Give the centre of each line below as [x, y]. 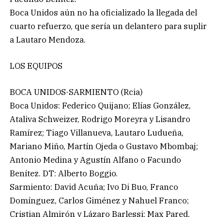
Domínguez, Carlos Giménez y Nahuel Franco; [99, 201]
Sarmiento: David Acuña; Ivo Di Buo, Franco [94, 187]
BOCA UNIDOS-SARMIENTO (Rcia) [76, 92]
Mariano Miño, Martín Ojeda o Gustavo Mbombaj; [104, 147]
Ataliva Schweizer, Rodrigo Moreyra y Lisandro [100, 119]
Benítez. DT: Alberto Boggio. [64, 174]
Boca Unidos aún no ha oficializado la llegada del [103, 12]
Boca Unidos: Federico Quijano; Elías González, [100, 106]
